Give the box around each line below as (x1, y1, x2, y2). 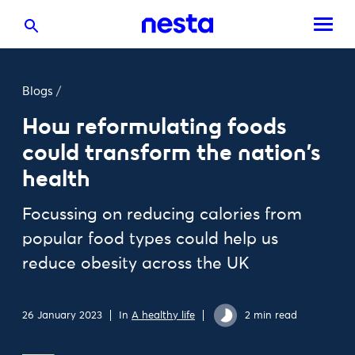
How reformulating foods (22, 113, 287, 140)
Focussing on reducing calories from (22, 207, 302, 223)
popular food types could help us (22, 231, 278, 248)
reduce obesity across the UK (22, 256, 250, 273)
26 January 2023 (22, 310, 102, 321)
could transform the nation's (22, 139, 321, 166)
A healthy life (132, 310, 195, 321)
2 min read (245, 310, 297, 321)
